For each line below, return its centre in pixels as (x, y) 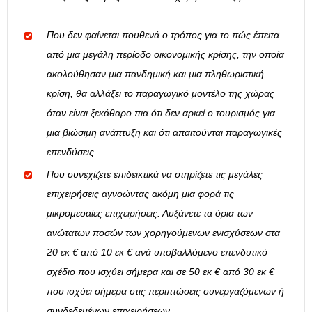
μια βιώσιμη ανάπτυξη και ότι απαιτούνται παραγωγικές (164, 133)
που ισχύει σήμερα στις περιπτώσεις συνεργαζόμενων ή (165, 291)
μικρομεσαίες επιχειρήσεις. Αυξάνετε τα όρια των (150, 213)
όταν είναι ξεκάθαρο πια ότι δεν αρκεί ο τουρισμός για (161, 113)
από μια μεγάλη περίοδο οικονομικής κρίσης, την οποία (165, 55)
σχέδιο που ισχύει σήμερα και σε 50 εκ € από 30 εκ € (161, 272)
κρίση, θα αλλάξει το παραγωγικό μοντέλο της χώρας (161, 94)
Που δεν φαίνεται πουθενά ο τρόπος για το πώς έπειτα (163, 35)
